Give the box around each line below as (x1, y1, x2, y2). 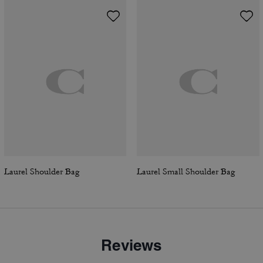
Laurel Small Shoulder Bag (137, 166, 235, 177)
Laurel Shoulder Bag (4, 166, 79, 177)
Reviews (101, 236, 162, 254)
